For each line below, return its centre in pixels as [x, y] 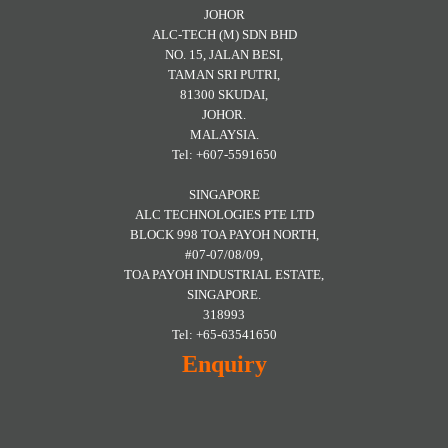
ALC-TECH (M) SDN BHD [224, 35]
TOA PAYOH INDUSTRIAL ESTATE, [224, 275]
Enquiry [224, 364]
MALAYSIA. [224, 135]
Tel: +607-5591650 [224, 155]
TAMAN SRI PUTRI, [224, 75]
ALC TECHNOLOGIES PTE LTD [224, 215]
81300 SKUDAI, [224, 95]
